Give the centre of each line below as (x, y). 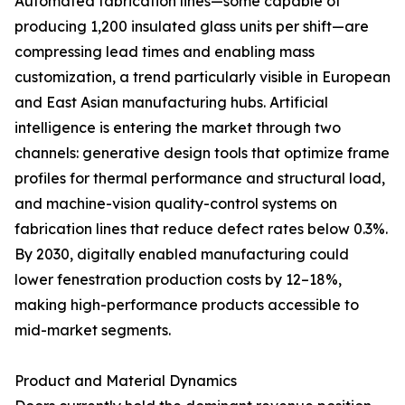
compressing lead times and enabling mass (165, 52)
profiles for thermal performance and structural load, (200, 179)
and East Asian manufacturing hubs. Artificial (171, 103)
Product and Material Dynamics (126, 381)
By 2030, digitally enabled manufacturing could (182, 254)
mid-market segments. (93, 330)
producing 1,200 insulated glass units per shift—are (192, 27)
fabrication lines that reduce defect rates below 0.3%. (201, 229)
